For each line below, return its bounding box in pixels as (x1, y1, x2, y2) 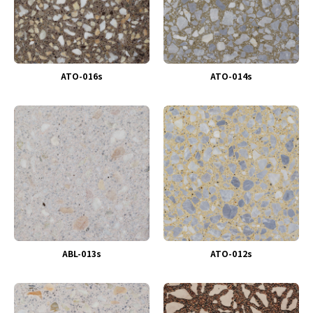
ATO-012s (210, 247, 253, 259)
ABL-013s (61, 247, 102, 259)
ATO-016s (60, 70, 103, 82)
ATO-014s (210, 70, 253, 82)
